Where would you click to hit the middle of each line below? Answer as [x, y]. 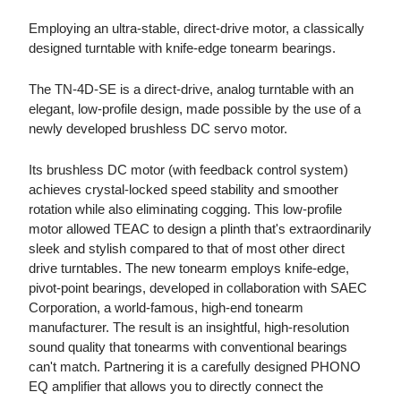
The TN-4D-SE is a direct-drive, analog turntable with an [191, 90]
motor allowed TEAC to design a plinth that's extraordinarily [200, 229]
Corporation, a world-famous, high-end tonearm [166, 308]
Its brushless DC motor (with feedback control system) [188, 170]
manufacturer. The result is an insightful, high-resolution [189, 328]
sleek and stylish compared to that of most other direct [187, 249]
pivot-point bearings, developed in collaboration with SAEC [198, 288]
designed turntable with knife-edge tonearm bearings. [182, 48]
